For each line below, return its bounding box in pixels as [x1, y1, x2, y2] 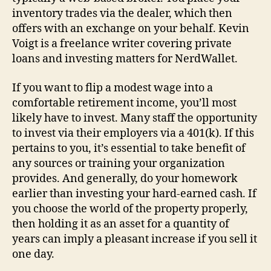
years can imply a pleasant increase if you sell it [12, 232, 257, 246]
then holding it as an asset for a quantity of [12, 217, 229, 231]
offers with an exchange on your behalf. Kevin [12, 22, 249, 36]
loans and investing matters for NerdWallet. [12, 52, 238, 66]
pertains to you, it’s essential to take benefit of [12, 141, 246, 155]
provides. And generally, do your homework [12, 171, 238, 186]
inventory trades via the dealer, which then [12, 7, 232, 21]
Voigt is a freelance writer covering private [12, 37, 232, 51]
